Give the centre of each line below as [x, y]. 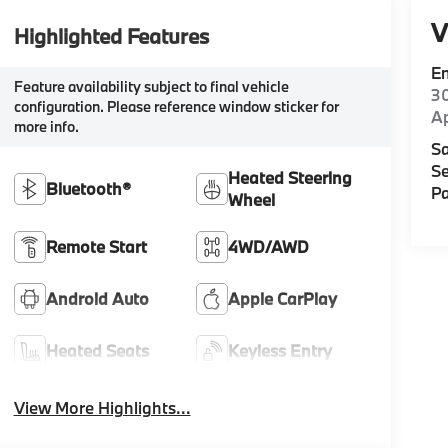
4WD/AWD [269, 246]
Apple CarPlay [283, 298]
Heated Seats [97, 350]
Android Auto [97, 298]
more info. [46, 126]
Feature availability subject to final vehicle [151, 86]
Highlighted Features [111, 35]
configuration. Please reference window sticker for [176, 106]
